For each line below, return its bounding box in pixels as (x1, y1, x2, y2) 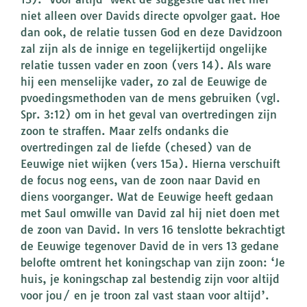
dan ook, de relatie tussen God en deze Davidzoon (21, 25, 282, 40)
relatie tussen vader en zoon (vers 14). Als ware (21, 58, 271, 73)
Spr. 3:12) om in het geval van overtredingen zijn (21, 108, 277, 122)
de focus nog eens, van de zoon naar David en (21, 173, 260, 188)
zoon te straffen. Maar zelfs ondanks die (21, 124, 229, 138)
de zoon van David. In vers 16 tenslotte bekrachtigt (21, 223, 285, 237)
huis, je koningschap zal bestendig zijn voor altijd (21, 272, 280, 286)
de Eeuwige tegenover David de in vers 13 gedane (21, 239, 279, 254)
